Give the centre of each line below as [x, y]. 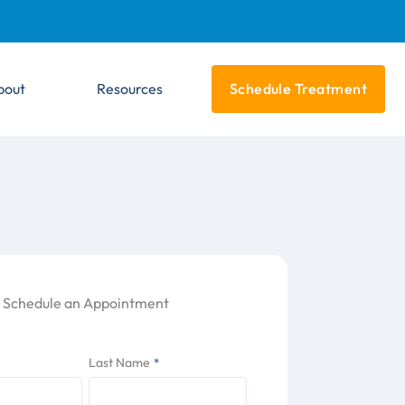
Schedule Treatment [298, 89]
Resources [129, 89]
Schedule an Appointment [85, 302]
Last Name [120, 363]
